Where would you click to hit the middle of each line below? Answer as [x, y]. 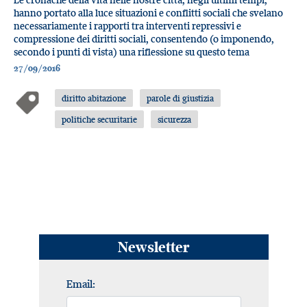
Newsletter [153, 247]
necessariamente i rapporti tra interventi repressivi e [127, 26]
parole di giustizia [181, 98]
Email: [81, 284]
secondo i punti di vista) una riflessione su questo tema [132, 52]
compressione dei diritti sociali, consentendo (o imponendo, [144, 39]
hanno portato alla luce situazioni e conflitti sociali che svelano [148, 13]
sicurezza [175, 120]
